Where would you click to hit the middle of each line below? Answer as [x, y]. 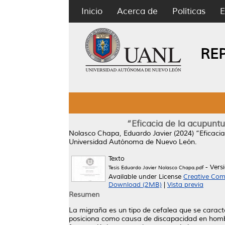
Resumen [84, 195]
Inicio [92, 11]
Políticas [189, 11]
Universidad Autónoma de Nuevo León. [133, 142]
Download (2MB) [135, 185]
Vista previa [185, 185]
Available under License [146, 177]
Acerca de [137, 11]
